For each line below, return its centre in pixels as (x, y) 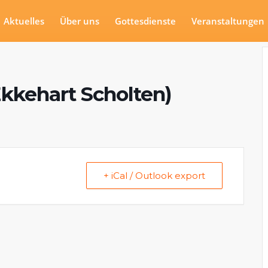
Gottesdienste (146, 21)
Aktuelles (24, 21)
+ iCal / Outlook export (154, 176)
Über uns (80, 21)
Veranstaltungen (228, 21)
